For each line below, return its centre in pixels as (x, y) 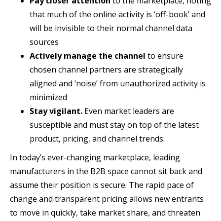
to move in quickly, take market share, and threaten (105, 212)
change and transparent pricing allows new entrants (107, 199)
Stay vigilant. (57, 111)
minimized (48, 97)
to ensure (165, 55)
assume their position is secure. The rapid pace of (102, 185)
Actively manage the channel (88, 55)
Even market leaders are (129, 111)
